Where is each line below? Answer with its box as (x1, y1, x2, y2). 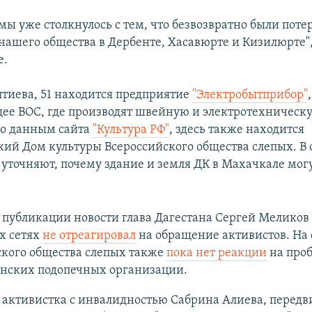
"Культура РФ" (93, 123, 170, 136)
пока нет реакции (166, 246, 267, 260)
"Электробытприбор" (192, 88, 309, 102)
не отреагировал (42, 228, 136, 242)
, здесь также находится (169, 123, 305, 136)
